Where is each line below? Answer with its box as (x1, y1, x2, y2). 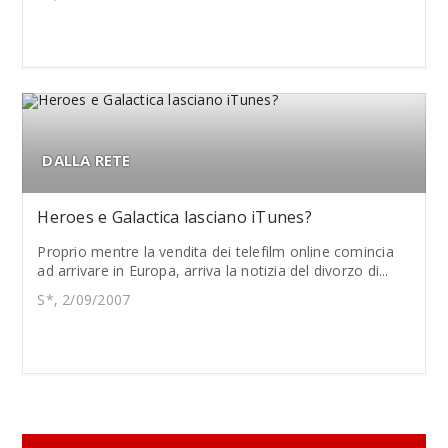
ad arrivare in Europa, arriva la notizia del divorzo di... (37, 260, 389, 280)
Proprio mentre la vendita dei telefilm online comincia (37, 241, 394, 261)
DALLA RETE (42, 149, 131, 170)
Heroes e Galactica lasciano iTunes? (37, 205, 312, 228)
